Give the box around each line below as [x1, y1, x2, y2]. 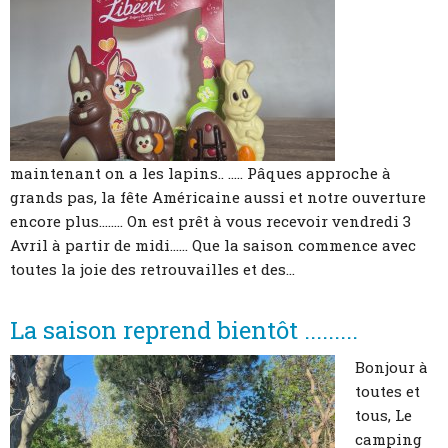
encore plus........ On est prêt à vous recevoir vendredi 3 [10, 210, 411, 231]
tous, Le [355, 405, 412, 426]
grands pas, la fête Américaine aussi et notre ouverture [10, 186, 426, 207]
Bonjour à [355, 357, 428, 378]
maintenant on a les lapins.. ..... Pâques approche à [10, 162, 391, 183]
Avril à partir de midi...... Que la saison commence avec [10, 234, 416, 255]
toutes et [355, 381, 420, 402]
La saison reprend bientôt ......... [10, 314, 358, 347]
